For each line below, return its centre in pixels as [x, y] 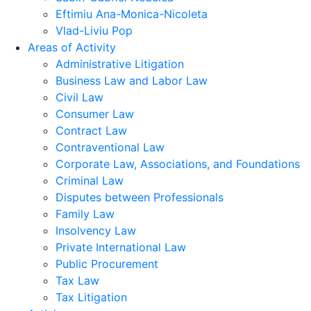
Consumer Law [95, 114]
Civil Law [79, 97]
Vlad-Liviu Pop [94, 31]
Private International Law [121, 247]
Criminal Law [90, 180]
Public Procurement [107, 264]
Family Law [85, 214]
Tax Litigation [91, 297]
